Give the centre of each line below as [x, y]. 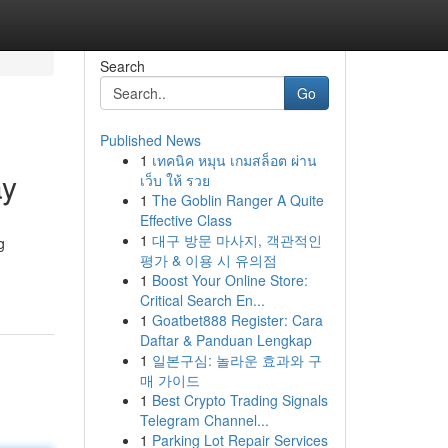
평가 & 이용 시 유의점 [208, 260]
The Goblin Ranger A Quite [237, 200]
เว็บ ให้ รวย [174, 180]
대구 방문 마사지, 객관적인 [236, 240]
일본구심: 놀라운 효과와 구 [236, 360]
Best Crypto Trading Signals [239, 400]
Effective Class [185, 220]
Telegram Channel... [204, 420]
